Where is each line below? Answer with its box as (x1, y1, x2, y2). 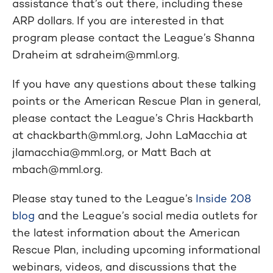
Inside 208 (196, 191, 251, 205)
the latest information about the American (12, 225, 240, 239)
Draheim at (12, 48, 76, 62)
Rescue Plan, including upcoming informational (12, 243, 260, 257)
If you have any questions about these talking (12, 77, 256, 91)
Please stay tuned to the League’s (12, 191, 196, 205)
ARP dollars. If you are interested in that (12, 13, 224, 27)
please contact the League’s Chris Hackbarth (12, 111, 253, 125)
